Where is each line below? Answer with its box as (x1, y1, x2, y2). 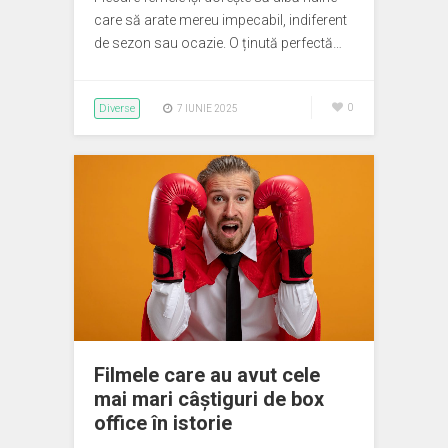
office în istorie (94, 411, 232, 436)
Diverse (99, 102, 135, 116)
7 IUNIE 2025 (177, 103, 238, 115)
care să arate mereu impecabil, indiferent (94, 12, 347, 29)
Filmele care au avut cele (94, 363, 320, 388)
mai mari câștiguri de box (94, 387, 324, 412)
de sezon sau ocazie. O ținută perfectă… (94, 35, 342, 52)
